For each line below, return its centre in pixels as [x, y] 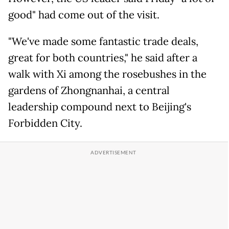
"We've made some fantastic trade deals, [103, 41]
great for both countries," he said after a [103, 58]
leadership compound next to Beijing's [100, 107]
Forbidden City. [45, 123]
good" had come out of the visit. [84, 15]
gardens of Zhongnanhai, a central [89, 90]
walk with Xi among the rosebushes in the [107, 74]
